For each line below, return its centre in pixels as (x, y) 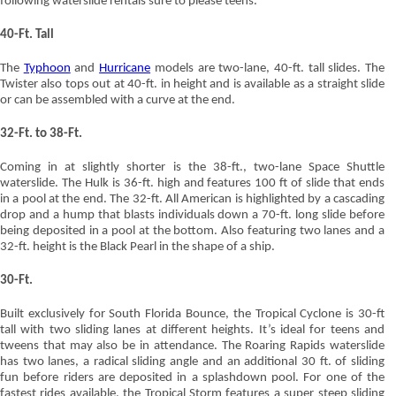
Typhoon (47, 68)
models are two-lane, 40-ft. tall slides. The (268, 68)
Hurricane (125, 68)
